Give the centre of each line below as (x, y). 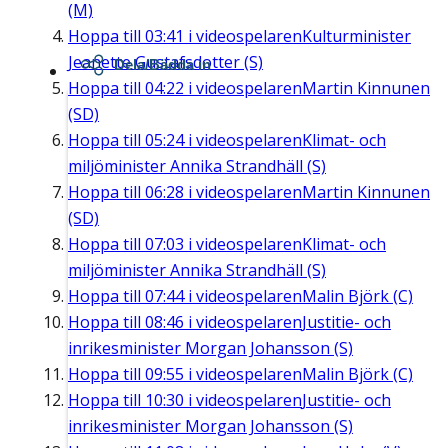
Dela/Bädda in (162, 65)
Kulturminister (356, 36)
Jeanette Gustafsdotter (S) (165, 62)
